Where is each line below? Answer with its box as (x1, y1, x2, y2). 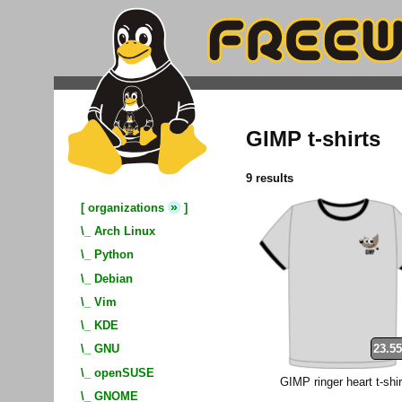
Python (94, 248, 134, 262)
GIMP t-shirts (246, 127, 381, 152)
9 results (246, 170, 294, 185)
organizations (88, 201, 164, 214)
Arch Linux (94, 224, 155, 239)
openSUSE (94, 365, 154, 380)
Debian (94, 271, 133, 285)
